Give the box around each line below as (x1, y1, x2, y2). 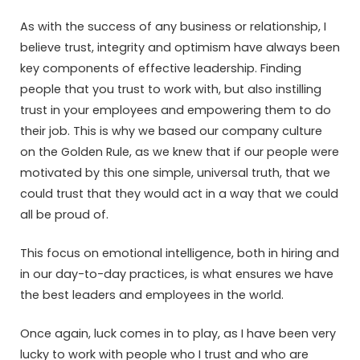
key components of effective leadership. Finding (20, 59, 301, 76)
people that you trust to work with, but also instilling (20, 80, 321, 97)
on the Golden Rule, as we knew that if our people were (20, 143, 339, 160)
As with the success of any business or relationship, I (20, 18, 326, 35)
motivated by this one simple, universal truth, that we (20, 164, 330, 181)
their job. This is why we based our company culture (20, 122, 322, 139)
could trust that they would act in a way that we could (20, 185, 338, 202)
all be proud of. (20, 206, 112, 223)
